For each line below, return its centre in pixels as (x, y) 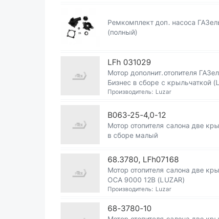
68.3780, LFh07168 (143, 159)
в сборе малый (133, 135)
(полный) (123, 32)
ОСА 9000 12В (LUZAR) (146, 180)
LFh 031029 (130, 62)
